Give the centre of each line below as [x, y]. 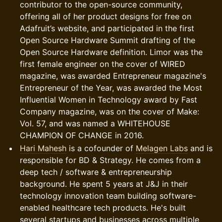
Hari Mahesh [43, 148]
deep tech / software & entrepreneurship [96, 172]
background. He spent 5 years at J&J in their [104, 184]
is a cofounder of [101, 148]
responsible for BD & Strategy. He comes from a [110, 160]
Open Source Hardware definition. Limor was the [111, 52]
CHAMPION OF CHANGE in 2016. [82, 135]
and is [200, 148]
